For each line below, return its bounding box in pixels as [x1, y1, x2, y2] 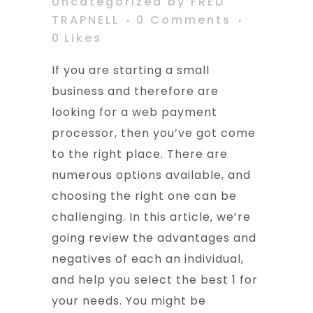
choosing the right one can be [52, 188, 237, 205]
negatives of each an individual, [52, 251, 244, 268]
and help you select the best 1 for [52, 272, 258, 289]
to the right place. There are [52, 146, 228, 163]
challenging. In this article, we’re [52, 209, 251, 226]
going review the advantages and [52, 230, 256, 247]
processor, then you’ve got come [52, 125, 256, 142]
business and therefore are [52, 83, 219, 100]
